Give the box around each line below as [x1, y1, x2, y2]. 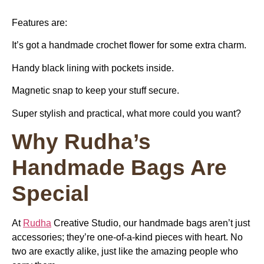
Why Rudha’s [12, 129, 151, 154]
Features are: [12, 18, 67, 28]
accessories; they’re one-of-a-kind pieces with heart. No [12, 232, 243, 242]
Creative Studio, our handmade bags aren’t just [51, 217, 250, 228]
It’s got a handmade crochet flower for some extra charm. [12, 40, 246, 51]
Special [12, 181, 89, 206]
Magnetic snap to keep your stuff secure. [12, 85, 179, 96]
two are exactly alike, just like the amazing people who [12, 246, 238, 256]
